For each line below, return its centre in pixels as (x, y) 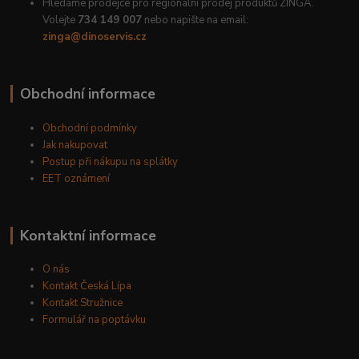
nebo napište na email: (196, 20)
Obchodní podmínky (90, 128)
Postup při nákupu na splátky (111, 161)
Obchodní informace (87, 93)
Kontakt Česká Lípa (87, 286)
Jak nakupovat (75, 145)
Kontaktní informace (88, 235)
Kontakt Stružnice (83, 303)
